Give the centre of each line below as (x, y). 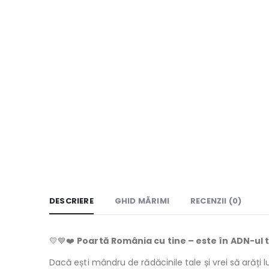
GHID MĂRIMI (142, 201)
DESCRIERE (71, 201)
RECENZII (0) (216, 201)
